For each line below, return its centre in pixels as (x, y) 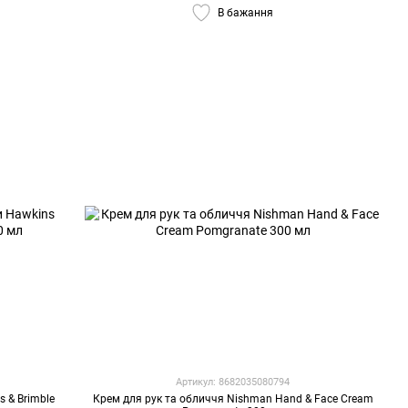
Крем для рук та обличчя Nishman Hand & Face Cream (233, 399)
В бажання (246, 12)
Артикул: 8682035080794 (233, 382)
